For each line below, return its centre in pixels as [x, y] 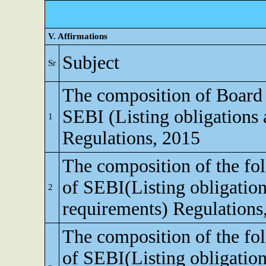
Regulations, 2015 [131, 138]
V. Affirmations [78, 36]
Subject [91, 63]
